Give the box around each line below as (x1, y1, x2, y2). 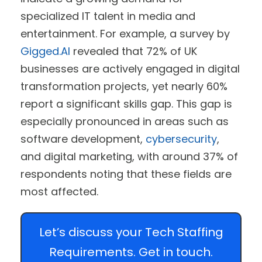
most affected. (20, 184, 98, 199)
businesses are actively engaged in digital (20, 61, 240, 76)
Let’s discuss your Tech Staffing (39, 224, 223, 241)
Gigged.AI (20, 43, 70, 58)
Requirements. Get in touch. (49, 244, 213, 261)
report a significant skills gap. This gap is (20, 96, 232, 111)
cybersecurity (146, 131, 217, 146)
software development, (20, 131, 146, 146)
